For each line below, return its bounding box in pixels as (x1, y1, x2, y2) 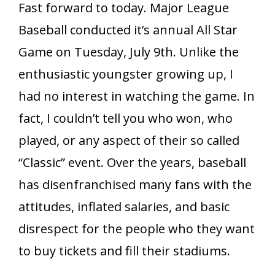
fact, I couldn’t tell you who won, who (18, 110, 233, 127)
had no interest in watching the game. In (18, 88, 255, 105)
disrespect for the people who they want (18, 220, 255, 238)
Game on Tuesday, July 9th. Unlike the (18, 44, 239, 61)
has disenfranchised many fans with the (18, 176, 252, 193)
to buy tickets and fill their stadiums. (18, 242, 230, 260)
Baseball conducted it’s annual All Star (18, 21, 238, 39)
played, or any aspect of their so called (18, 132, 239, 149)
